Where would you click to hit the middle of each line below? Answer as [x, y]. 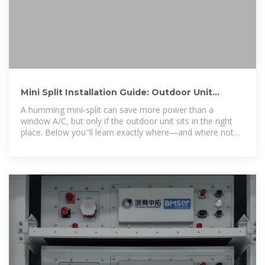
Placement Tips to [64, 104]
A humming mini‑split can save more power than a [117, 109]
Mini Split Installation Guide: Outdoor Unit [117, 92]
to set [32, 143]
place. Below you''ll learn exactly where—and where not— [132, 132]
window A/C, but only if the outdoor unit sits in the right [127, 121]
